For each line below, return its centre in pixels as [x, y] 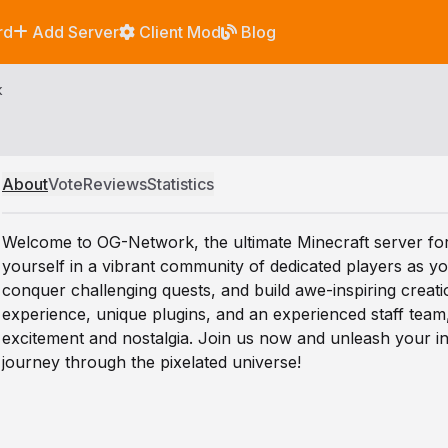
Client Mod [178, 32]
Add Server [73, 32]
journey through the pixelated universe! [151, 362]
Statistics [180, 184]
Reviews [115, 184]
